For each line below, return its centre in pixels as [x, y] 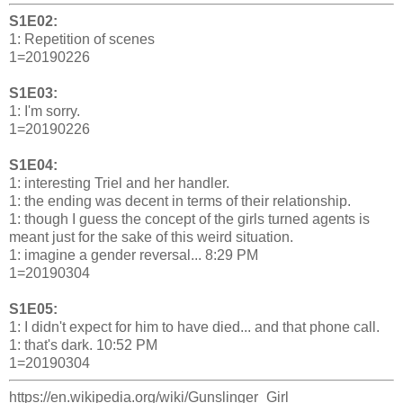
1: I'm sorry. [45, 112]
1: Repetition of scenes [82, 40]
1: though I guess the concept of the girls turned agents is [189, 219]
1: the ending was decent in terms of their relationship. [180, 201]
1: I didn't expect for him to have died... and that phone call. [194, 327]
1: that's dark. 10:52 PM [83, 345]
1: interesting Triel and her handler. [119, 184]
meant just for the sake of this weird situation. [151, 237]
